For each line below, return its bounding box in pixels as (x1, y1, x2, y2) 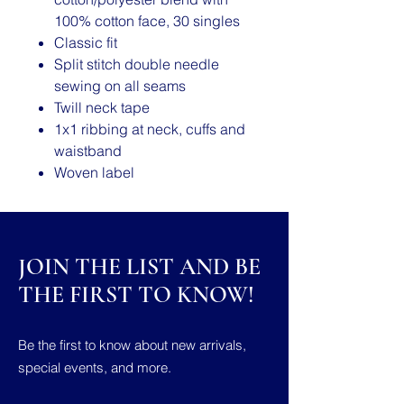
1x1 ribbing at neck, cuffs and (54, 120, 245, 138)
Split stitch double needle (54, 55, 219, 73)
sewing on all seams (54, 77, 186, 95)
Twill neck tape (54, 98, 150, 116)
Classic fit (54, 33, 117, 51)
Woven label (54, 163, 134, 181)
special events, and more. (18, 359, 171, 376)
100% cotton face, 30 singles (54, 12, 240, 30)
